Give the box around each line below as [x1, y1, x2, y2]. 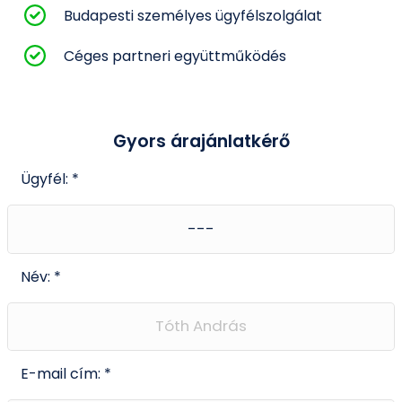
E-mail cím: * [21, 363, 111, 385]
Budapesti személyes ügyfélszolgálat [64, 5, 322, 27]
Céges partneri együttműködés [64, 46, 286, 67]
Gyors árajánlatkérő [112, 128, 290, 153]
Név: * [21, 266, 61, 287]
